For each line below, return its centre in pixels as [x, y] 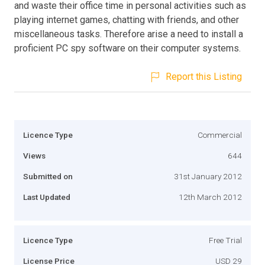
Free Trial [225, 240]
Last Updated [47, 197]
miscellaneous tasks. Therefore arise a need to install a [129, 34]
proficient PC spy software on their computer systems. [127, 48]
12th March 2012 [210, 197]
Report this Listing [204, 76]
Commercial [220, 135]
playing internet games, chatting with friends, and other [127, 20]
